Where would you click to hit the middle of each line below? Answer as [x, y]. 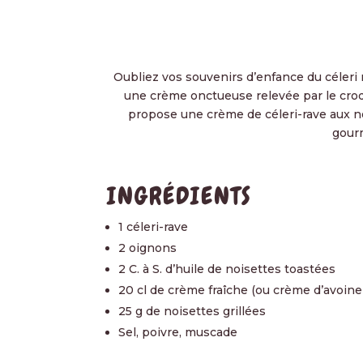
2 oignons [147, 248]
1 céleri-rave [153, 226]
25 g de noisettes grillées [192, 311]
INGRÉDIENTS [179, 196]
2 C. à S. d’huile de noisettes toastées [227, 269]
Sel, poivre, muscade [178, 332]
